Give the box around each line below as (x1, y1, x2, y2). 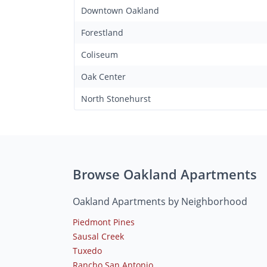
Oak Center (81, 70, 126, 82)
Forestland (81, 26, 123, 38)
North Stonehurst (81, 92, 151, 104)
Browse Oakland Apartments (73, 164, 257, 183)
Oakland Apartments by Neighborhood (73, 194, 247, 208)
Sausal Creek (73, 230, 124, 242)
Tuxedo (73, 244, 102, 256)
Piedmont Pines (73, 216, 135, 228)
